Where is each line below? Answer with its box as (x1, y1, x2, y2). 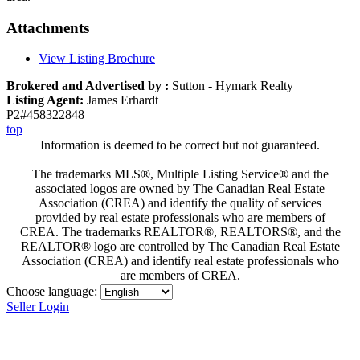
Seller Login (6, 300, 69, 314)
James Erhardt (87, 93, 158, 108)
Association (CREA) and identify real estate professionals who (21, 254, 339, 268)
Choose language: (6, 284, 97, 299)
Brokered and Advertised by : (6, 79, 169, 93)
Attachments (6, 18, 89, 36)
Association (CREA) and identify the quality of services (39, 196, 321, 211)
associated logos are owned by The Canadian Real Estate (35, 182, 325, 196)
